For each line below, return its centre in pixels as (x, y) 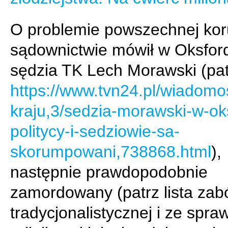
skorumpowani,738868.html (111, 152)
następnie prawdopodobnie (109, 172)
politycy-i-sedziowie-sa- (95, 131)
